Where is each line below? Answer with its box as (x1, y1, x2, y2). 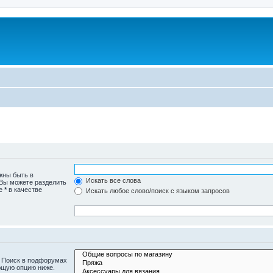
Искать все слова (84, 177, 141, 184)
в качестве (7, 186, 42, 193)
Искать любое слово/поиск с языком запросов (84, 186, 230, 194)
